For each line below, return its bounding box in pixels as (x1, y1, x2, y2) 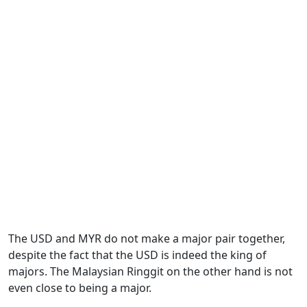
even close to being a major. (8, 280, 151, 295)
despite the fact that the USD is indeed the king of (8, 247, 267, 262)
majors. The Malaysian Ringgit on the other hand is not (8, 263, 293, 279)
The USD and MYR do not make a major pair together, (8, 230, 285, 246)
